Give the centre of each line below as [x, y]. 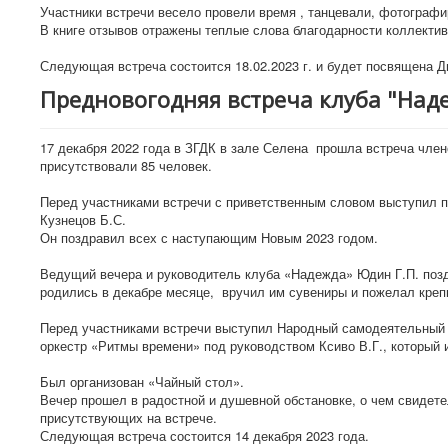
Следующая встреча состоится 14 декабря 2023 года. [204, 435]
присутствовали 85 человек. [126, 165]
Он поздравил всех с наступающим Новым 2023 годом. [209, 237]
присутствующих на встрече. [128, 417]
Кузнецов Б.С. [83, 219]
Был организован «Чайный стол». [142, 381]
